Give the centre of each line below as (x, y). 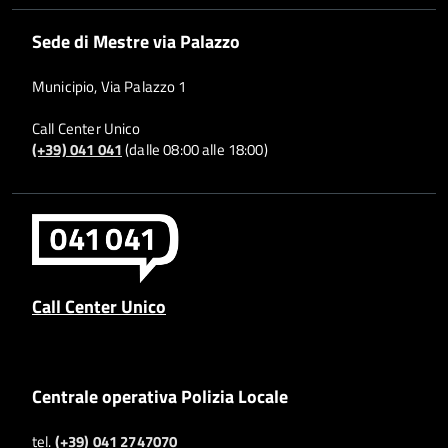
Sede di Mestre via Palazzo (136, 41)
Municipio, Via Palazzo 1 (109, 87)
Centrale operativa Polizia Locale (160, 396)
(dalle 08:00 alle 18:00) (194, 150)
